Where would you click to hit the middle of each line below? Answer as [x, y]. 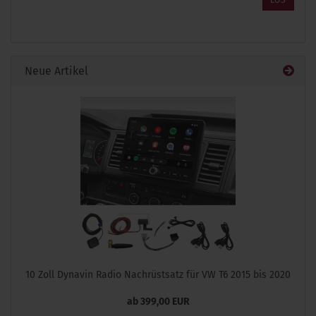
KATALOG [39, 30]
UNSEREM [41, 17]
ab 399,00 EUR [158, 302]
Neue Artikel [55, 71]
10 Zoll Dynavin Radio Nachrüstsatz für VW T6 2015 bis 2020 [158, 275]
